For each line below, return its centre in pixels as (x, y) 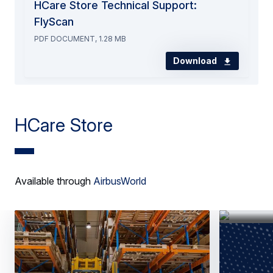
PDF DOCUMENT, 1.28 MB (80, 39)
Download (196, 61)
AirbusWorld (120, 181)
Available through (54, 181)
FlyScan (54, 22)
